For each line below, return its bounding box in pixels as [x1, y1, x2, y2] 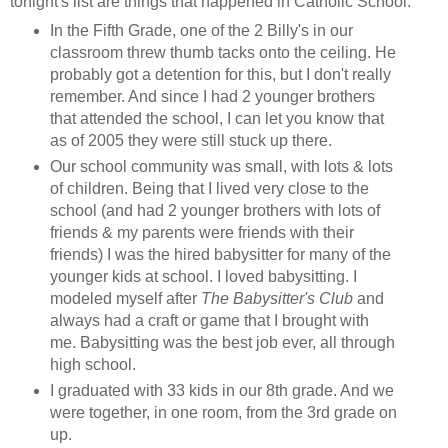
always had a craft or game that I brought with [49, 311, 369, 329]
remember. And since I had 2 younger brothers [49, 87, 375, 105]
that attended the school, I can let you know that [49, 109, 384, 127]
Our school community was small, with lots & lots [49, 157, 393, 175]
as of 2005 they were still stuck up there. [49, 131, 332, 149]
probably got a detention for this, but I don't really [49, 65, 391, 83]
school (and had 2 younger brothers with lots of [49, 201, 380, 219]
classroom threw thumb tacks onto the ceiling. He [49, 43, 396, 61]
